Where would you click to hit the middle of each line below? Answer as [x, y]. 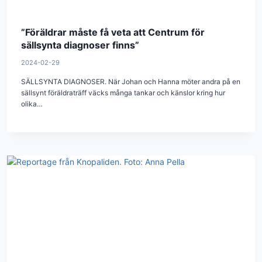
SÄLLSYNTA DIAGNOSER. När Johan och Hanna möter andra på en [131, 81]
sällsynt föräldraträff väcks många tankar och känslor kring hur [123, 92]
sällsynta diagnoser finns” [80, 45]
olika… [32, 104]
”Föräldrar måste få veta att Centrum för [113, 32]
